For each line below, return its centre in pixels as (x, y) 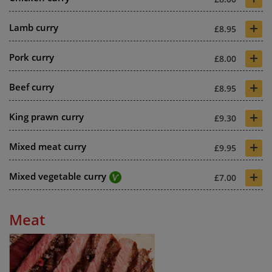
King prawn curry (46, 117)
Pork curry (32, 57)
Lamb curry (34, 27)
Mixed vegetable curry (58, 176)
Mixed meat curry (48, 146)
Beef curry (32, 87)
